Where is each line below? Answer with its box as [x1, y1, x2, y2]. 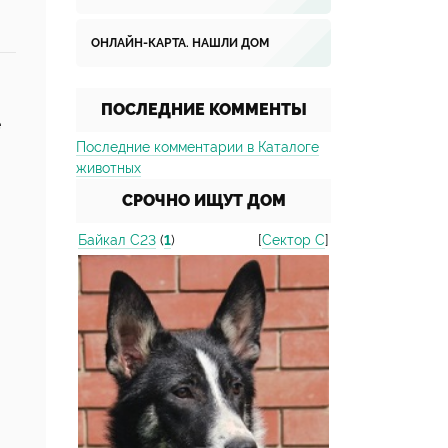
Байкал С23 [78, 232, 156, 248]
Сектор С [262, 232, 325, 248]
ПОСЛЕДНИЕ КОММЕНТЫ [100, 100, 307, 119]
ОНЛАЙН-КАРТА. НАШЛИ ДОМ [91, 36, 269, 50]
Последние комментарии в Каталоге [76, 139, 319, 155]
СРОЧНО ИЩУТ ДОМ [121, 191, 286, 210]
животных [76, 160, 141, 176]
